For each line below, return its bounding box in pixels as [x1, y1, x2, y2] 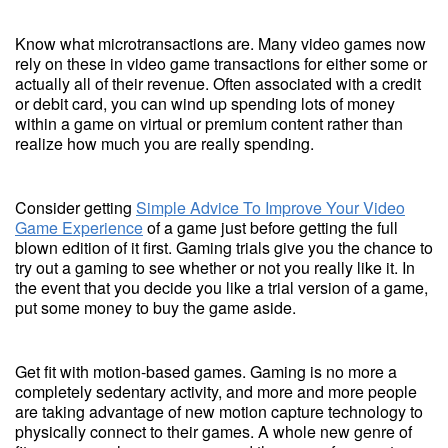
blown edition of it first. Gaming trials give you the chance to [15, 236, 433, 259]
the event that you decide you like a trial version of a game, [15, 276, 428, 299]
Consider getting [15, 196, 136, 219]
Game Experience [15, 216, 143, 239]
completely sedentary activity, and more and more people [15, 380, 417, 403]
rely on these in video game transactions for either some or [15, 52, 427, 75]
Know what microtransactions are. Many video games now [15, 32, 426, 55]
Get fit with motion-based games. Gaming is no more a [15, 360, 397, 383]
